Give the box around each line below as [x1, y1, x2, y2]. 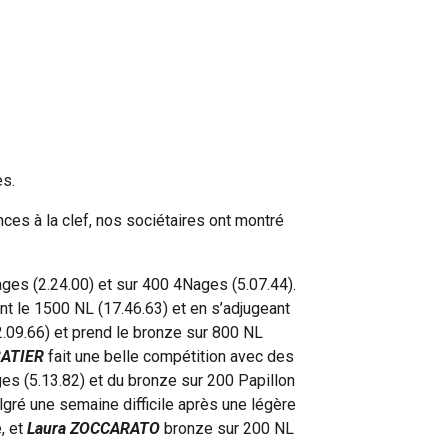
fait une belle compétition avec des [44, 347, 295, 366]
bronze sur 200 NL [160, 419, 295, 438]
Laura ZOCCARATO [27, 419, 161, 438]
